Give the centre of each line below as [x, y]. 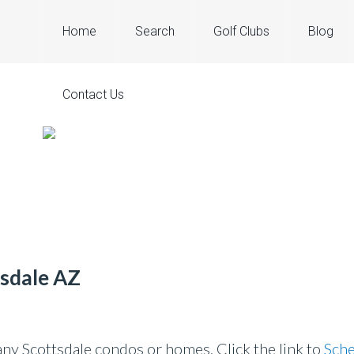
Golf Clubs [241, 31]
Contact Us [93, 94]
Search [155, 31]
